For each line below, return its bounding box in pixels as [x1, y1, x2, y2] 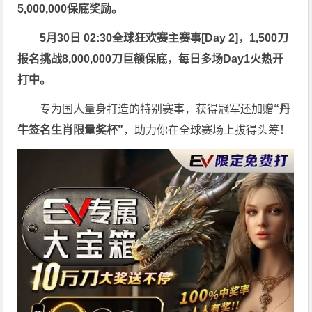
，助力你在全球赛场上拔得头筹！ [123, 123, 291, 136]
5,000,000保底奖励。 [17, 2, 123, 15]
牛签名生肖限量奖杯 [17, 123, 118, 136]
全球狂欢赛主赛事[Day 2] [112, 31, 239, 44]
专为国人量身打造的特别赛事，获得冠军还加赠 [40, 102, 274, 115]
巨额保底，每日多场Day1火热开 [123, 52, 284, 65]
